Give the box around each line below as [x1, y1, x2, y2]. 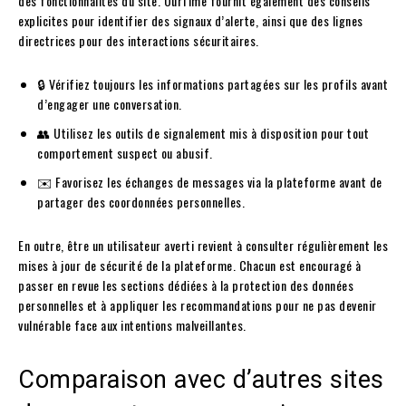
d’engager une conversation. [37, 93, 182, 113]
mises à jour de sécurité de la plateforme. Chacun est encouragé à [18, 255, 362, 275]
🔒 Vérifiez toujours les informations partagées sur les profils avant [37, 73, 388, 93]
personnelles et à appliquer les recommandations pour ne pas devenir [18, 295, 377, 314]
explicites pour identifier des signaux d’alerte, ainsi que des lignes [18, 10, 363, 30]
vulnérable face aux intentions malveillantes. [18, 314, 246, 334]
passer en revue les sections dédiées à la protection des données [18, 275, 353, 295]
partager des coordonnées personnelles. [37, 191, 245, 211]
